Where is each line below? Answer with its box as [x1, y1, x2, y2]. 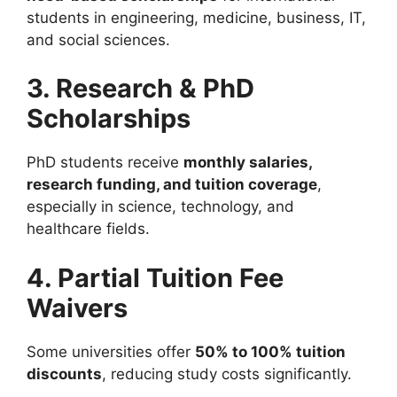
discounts [27, 364, 102, 383]
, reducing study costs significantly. [102, 364, 352, 383]
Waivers [27, 292, 128, 323]
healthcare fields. [27, 220, 150, 238]
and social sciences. [27, 30, 170, 49]
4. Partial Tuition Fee [27, 261, 284, 293]
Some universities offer [27, 342, 195, 361]
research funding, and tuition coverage [27, 175, 317, 194]
